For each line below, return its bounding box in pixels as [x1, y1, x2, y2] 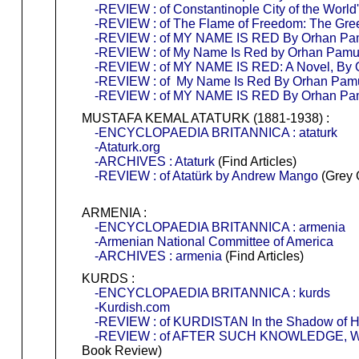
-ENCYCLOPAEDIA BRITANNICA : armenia [94, 220, 345, 234]
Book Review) [81, 343, 162, 357]
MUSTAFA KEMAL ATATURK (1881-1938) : [81, 111, 329, 125]
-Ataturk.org [94, 139, 160, 154]
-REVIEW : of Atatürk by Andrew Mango [94, 168, 318, 183]
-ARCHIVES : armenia [94, 248, 222, 263]
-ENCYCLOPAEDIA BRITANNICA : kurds [94, 285, 330, 300]
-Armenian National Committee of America [94, 234, 333, 248]
